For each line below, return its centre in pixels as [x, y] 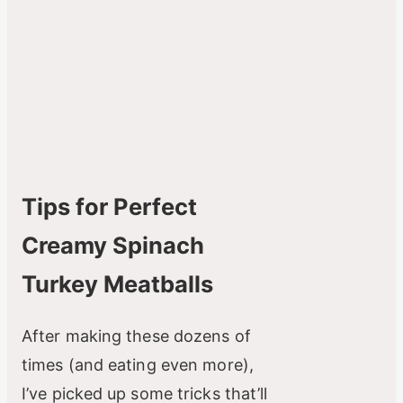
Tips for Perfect [109, 206]
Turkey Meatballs [117, 283]
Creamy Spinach [113, 245]
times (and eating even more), [138, 364]
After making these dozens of [136, 336]
